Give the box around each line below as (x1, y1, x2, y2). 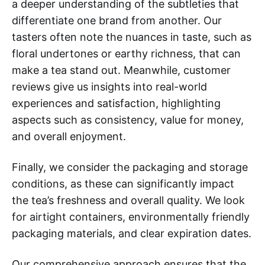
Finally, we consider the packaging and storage (12, 160, 248, 173)
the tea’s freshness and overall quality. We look (12, 193, 245, 206)
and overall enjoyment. (12, 130, 126, 143)
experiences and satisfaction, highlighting (12, 96, 221, 109)
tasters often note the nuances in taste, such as (12, 30, 251, 43)
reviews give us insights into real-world (12, 80, 207, 93)
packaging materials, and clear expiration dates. (12, 227, 251, 240)
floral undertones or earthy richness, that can (12, 47, 241, 60)
